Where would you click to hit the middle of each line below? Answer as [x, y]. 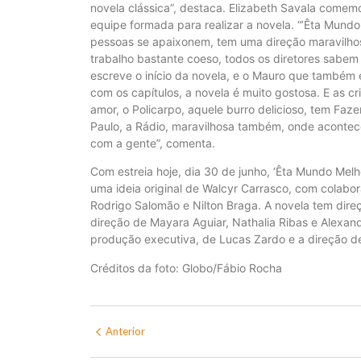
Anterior [125, 332]
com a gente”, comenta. [153, 143]
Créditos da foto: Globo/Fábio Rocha [186, 268]
